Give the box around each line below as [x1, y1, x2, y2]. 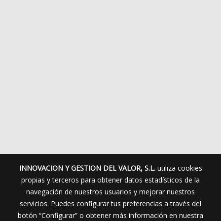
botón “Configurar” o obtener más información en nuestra [18, 211, 203, 220]
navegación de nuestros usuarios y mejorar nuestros [26, 187, 195, 196]
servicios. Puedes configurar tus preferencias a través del [20, 199, 201, 208]
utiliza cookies [155, 163, 202, 173]
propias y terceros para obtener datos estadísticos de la [21, 175, 200, 184]
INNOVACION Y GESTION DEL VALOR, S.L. [19, 163, 155, 173]
